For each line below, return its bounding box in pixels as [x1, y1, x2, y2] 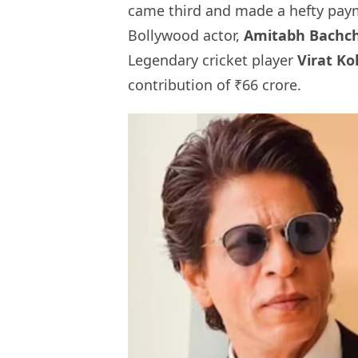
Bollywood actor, [128, 26, 244, 46]
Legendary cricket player [128, 50, 297, 70]
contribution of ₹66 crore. [128, 75, 301, 95]
